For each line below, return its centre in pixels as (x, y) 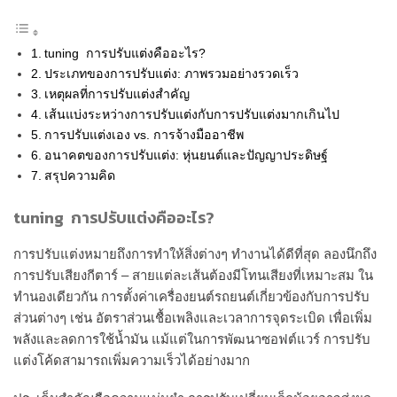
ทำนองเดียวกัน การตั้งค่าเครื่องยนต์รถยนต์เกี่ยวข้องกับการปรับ (191, 296)
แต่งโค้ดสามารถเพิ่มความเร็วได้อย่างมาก (132, 360)
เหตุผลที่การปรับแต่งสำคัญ (117, 93)
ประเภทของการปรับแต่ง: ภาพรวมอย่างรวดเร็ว (171, 73)
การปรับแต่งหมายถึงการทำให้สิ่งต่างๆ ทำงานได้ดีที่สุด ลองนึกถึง (195, 253)
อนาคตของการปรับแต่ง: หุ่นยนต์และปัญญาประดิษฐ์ (186, 155)
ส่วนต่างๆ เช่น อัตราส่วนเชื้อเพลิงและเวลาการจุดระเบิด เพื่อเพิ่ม (193, 317)
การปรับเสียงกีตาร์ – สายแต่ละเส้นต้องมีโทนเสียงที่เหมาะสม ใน (193, 275)
